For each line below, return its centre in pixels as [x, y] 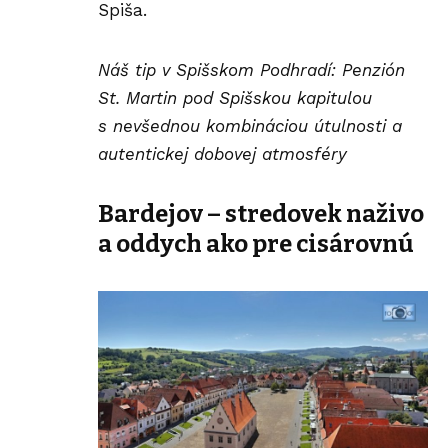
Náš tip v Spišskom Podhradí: [220, 69]
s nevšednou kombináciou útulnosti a [250, 125]
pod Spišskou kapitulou [274, 97]
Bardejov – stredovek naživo [261, 214]
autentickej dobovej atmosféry [222, 153]
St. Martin [137, 97]
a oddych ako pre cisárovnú [256, 244]
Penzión [373, 69]
